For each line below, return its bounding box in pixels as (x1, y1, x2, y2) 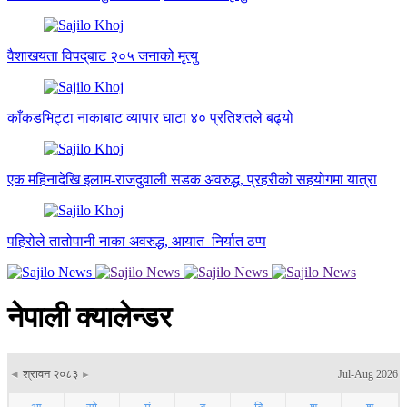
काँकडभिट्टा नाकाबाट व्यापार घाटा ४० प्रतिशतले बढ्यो (7, 110, 293, 126)
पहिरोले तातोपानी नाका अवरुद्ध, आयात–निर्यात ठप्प (7, 233, 266, 250)
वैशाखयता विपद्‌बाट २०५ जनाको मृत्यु (7, 48, 198, 65)
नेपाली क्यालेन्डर (7, 300, 172, 333)
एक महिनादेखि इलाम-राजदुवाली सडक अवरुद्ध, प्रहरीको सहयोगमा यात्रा (7, 172, 377, 188)
